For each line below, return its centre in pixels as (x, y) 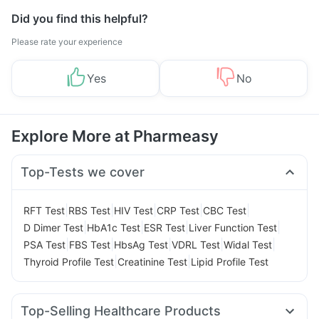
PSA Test (45, 244)
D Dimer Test (53, 227)
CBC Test (225, 210)
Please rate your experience (67, 42)
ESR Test (164, 227)
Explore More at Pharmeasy (115, 136)
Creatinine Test (152, 261)
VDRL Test (196, 244)
